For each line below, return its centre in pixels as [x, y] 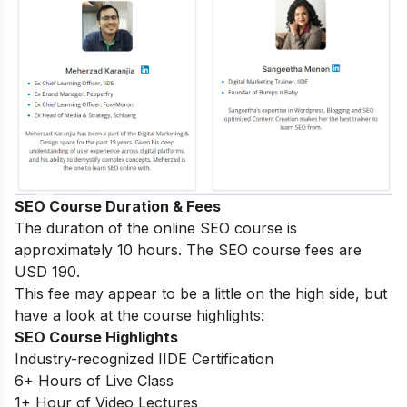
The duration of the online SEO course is [156, 228]
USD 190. [47, 272]
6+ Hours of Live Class [94, 381]
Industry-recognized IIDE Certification [144, 359]
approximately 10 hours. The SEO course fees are [188, 250]
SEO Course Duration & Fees [118, 207]
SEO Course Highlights [96, 338]
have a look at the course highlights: [139, 316]
